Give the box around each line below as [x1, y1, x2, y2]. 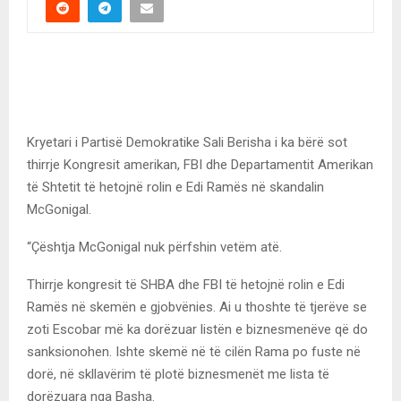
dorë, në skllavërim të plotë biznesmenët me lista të [27, 365, 329, 382]
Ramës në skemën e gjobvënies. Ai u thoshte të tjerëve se [27, 298, 367, 315]
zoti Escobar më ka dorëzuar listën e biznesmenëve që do [27, 320, 368, 337]
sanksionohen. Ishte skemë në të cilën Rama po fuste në [27, 343, 361, 360]
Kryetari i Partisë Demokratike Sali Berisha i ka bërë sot [27, 133, 347, 150]
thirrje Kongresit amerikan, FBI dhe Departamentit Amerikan [27, 156, 373, 173]
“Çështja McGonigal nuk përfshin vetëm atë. [27, 238, 282, 255]
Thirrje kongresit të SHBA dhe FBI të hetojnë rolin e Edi [27, 276, 345, 293]
